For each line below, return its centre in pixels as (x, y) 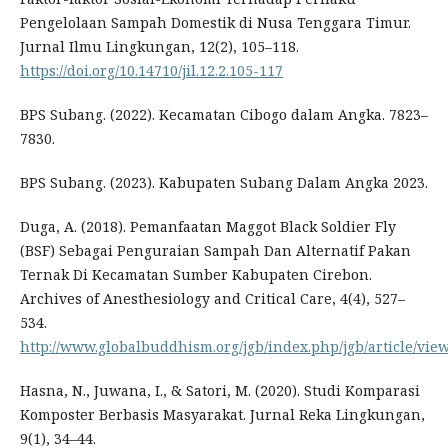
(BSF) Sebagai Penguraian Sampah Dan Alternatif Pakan (215, 251)
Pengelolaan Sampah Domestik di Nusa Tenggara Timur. (215, 23)
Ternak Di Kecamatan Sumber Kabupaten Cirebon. (195, 275)
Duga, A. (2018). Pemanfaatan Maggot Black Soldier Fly (207, 227)
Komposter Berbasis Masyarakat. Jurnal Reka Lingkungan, (222, 415)
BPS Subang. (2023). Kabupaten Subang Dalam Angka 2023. (223, 183)
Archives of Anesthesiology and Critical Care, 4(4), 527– (212, 299)
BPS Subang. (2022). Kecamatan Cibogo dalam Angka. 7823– (223, 115)
